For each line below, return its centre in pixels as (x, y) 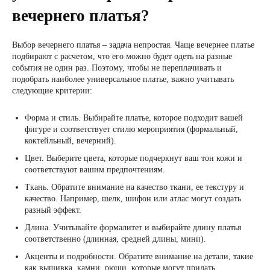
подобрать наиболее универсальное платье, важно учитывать (123, 79)
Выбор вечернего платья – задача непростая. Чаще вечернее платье (133, 45)
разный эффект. (53, 210)
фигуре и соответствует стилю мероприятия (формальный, (131, 129)
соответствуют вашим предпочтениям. (95, 170)
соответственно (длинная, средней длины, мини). (115, 239)
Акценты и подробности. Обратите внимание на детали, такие (139, 256)
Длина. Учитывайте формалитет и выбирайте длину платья (133, 228)
